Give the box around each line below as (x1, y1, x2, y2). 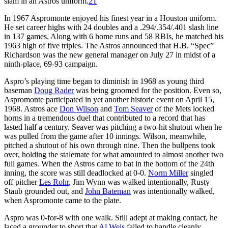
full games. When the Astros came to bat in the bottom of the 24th (4, 159, 214, 168)
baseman (4, 85, 34, 95)
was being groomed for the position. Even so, (74, 85, 221, 95)
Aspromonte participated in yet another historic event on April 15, (4, 95, 214, 104)
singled (188, 168, 213, 177)
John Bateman (85, 186, 131, 195)
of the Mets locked (153, 104, 214, 113)
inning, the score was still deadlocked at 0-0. (4, 168, 148, 177)
